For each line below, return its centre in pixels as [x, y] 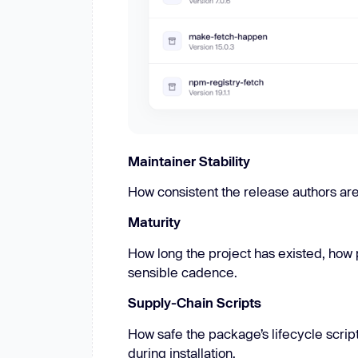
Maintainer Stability [189, 161]
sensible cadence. [182, 272]
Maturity [154, 222]
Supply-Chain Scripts [194, 303]
